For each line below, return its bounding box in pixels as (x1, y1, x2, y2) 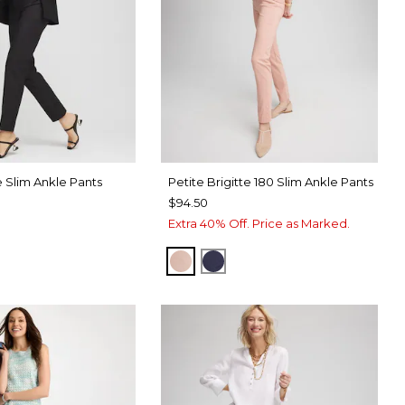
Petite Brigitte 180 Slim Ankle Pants (167, 174, 373, 190)
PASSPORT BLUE (212, 251, 340, 269)
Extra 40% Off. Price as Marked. (167, 216, 350, 231)
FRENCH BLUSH (180, 251, 299, 269)
